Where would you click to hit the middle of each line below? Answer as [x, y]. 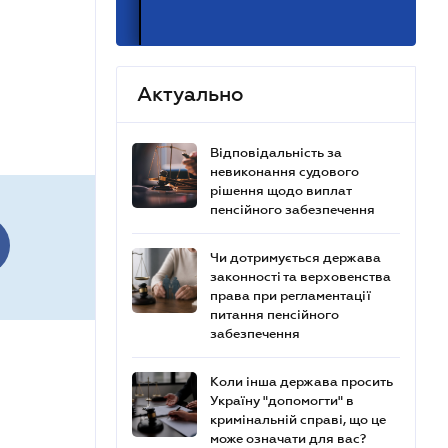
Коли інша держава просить [301, 381]
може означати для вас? [288, 438]
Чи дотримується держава [295, 257]
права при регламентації [290, 295]
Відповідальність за [276, 152]
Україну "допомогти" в [282, 400]
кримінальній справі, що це [298, 419]
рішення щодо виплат [280, 190]
